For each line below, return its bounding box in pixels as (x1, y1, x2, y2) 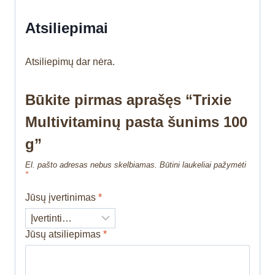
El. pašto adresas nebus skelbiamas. (25, 160, 157, 170)
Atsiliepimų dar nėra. (25, 56, 115, 68)
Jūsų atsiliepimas (25, 229, 103, 240)
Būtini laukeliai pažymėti (160, 160, 246, 170)
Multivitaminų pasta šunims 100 (25, 114, 247, 131)
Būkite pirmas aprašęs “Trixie (25, 91, 231, 109)
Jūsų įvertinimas (25, 192, 98, 203)
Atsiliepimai (25, 20, 108, 37)
